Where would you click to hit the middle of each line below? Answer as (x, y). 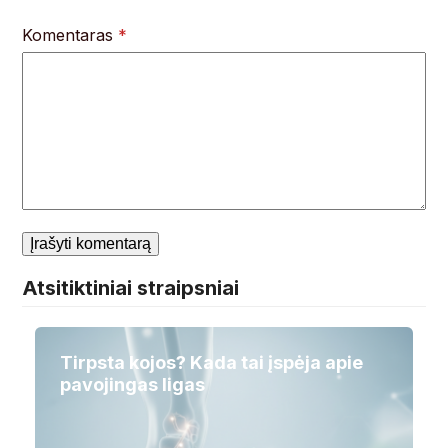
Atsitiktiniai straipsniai (131, 288)
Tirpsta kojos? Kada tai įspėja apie (211, 363)
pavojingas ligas (132, 385)
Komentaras (70, 35)
